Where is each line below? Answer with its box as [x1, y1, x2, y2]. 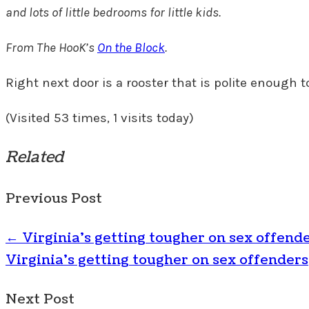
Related [6, 146, 63, 168]
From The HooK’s [6, 40, 97, 56]
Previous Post [6, 189, 102, 208]
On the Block [97, 40, 165, 56]
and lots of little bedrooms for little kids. [6, 5, 221, 21]
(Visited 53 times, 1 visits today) [6, 110, 194, 126]
